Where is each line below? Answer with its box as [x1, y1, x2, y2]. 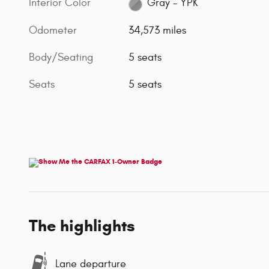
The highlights [29, 216, 135, 237]
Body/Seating [29, 50, 93, 64]
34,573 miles [128, 23, 187, 37]
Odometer [29, 23, 77, 37]
